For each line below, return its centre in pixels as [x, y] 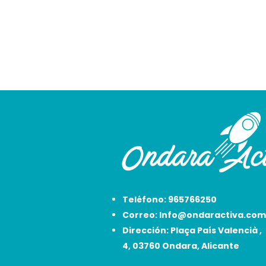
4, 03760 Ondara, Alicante [181, 246]
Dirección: [146, 231]
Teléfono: [145, 200]
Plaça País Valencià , [216, 231]
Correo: [141, 215]
